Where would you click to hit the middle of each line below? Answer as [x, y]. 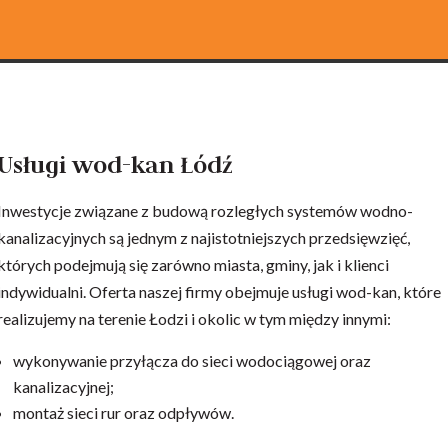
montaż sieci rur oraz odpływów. [123, 412]
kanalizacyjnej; [63, 386]
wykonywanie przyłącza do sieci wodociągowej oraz [192, 360]
